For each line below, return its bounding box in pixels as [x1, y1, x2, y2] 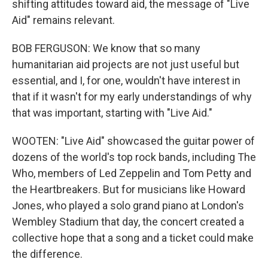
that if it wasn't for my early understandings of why [12, 90, 252, 103]
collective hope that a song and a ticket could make [12, 232, 254, 244]
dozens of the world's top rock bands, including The [12, 151, 256, 163]
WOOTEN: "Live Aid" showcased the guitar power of [12, 135, 255, 147]
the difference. [12, 248, 83, 260]
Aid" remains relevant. [12, 14, 115, 26]
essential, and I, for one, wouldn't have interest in [12, 74, 240, 87]
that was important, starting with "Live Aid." [12, 106, 212, 119]
